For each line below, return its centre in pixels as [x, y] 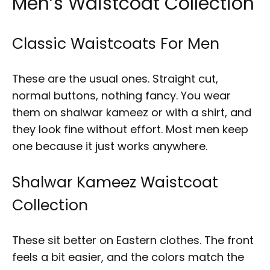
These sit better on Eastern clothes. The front [133, 240]
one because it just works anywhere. [110, 146]
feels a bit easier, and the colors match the [128, 257]
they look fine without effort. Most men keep [130, 129]
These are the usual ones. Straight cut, [115, 78]
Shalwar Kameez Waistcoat [115, 182]
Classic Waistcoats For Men [116, 43]
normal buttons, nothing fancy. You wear [121, 95]
